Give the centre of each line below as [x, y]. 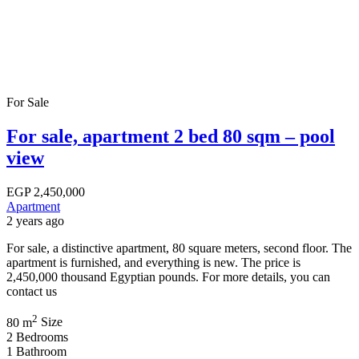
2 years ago [35, 221]
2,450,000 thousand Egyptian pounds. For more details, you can [168, 277]
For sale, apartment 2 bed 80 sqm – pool [171, 137]
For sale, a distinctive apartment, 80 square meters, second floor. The [179, 248]
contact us [32, 292]
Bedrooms [42, 337]
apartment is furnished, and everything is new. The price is [153, 263]
